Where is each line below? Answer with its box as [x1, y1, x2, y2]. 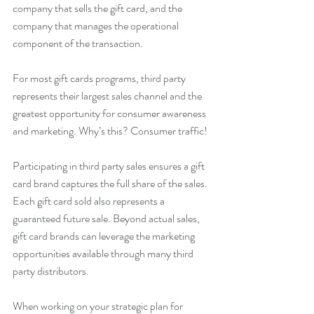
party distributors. [13, 263, 89, 279]
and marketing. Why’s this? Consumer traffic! [13, 123, 207, 139]
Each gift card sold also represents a [13, 193, 167, 209]
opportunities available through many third [13, 245, 196, 261]
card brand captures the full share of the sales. [13, 175, 210, 191]
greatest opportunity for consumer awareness [13, 105, 208, 121]
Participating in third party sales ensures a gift [13, 158, 207, 174]
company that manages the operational [13, 18, 181, 34]
